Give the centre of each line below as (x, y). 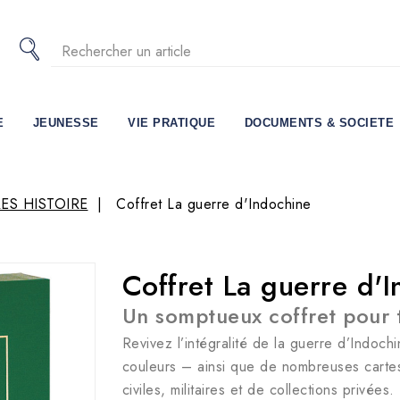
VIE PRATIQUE (172, 123)
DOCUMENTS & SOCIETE (319, 123)
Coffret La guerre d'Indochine (214, 204)
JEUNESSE (66, 123)
